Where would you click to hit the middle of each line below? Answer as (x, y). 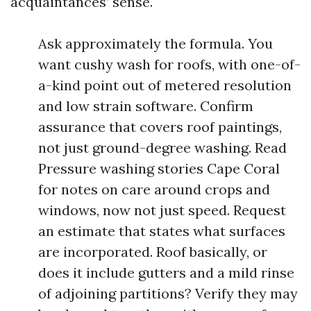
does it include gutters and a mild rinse (166, 272)
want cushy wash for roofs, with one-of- (169, 64)
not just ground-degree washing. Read (162, 148)
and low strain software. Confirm (146, 106)
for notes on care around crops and (154, 189)
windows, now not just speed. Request (162, 210)
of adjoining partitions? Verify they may (168, 293)
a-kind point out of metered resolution (165, 85)
